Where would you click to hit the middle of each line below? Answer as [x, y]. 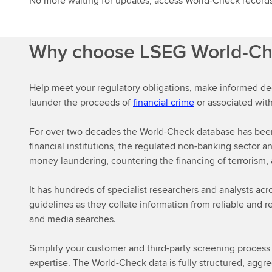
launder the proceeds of [81, 102]
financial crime [164, 102]
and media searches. [73, 219]
